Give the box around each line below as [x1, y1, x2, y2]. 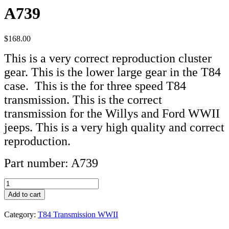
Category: [4, 210, 38, 219]
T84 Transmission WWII [38, 210, 118, 219]
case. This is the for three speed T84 [4, 79, 186, 93]
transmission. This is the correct [4, 93, 162, 106]
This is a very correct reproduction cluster [4, 51, 212, 65]
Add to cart [8, 190, 41, 198]
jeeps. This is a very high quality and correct [4, 120, 224, 134]
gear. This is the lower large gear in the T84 [4, 65, 221, 79]
